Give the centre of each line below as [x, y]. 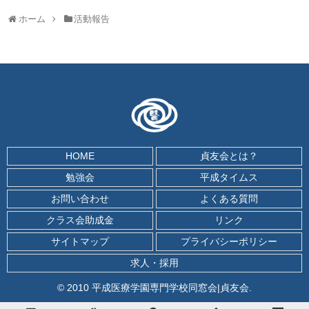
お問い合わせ [80, 199]
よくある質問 [229, 199]
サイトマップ [80, 242]
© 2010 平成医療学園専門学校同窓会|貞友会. [154, 288]
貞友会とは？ [229, 156]
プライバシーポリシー [229, 242]
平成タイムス [229, 178]
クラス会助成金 [80, 220]
